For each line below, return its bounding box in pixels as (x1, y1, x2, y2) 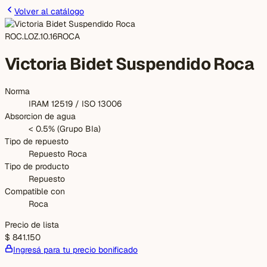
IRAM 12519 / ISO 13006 (29, 98, 122, 109)
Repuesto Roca (29, 148, 87, 159)
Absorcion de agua (5, 110, 76, 122)
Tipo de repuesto (5, 135, 69, 147)
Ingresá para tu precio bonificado (13, 244, 138, 255)
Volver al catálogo (14, 6, 84, 17)
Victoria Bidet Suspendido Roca (5, 52, 254, 74)
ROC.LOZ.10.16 (5, 31, 57, 42)
